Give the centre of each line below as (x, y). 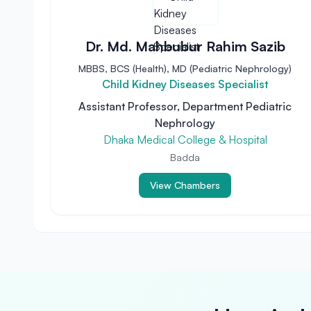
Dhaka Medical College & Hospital (185, 140)
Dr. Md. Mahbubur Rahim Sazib (185, 46)
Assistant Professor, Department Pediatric (185, 106)
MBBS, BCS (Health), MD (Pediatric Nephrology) (185, 68)
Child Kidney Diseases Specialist (185, 84)
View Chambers (185, 185)
